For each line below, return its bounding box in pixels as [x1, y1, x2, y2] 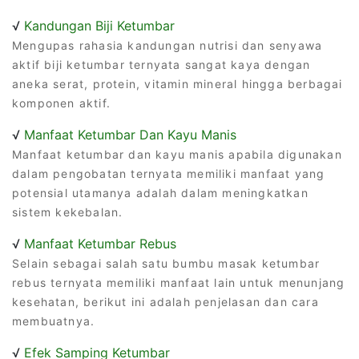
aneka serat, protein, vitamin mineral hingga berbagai [12, 76, 343, 91]
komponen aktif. [12, 95, 111, 110]
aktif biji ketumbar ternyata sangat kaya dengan [12, 57, 311, 71]
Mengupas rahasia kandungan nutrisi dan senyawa [12, 38, 323, 52]
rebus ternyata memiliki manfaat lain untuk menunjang [12, 275, 345, 289]
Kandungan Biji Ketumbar [24, 17, 175, 34]
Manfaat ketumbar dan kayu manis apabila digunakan [12, 147, 342, 161]
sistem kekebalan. [12, 204, 123, 219]
